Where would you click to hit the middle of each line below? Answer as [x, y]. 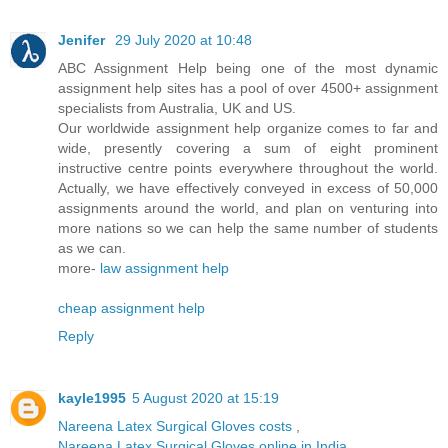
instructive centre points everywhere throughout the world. [248, 167]
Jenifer [83, 39]
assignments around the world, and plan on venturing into [248, 207]
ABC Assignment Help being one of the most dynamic [248, 67]
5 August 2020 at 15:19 [205, 397]
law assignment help [164, 267]
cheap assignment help [131, 307]
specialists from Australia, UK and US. [177, 107]
